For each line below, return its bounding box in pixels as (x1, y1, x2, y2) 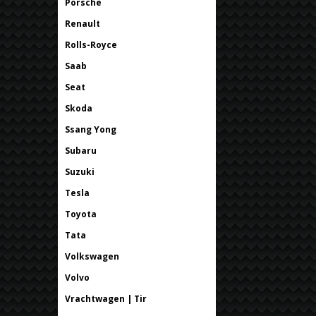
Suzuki (65, 165, 95, 178)
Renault (65, 17, 100, 30)
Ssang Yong (65, 123, 116, 135)
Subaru (65, 144, 97, 157)
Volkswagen (65, 250, 119, 262)
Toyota (65, 207, 97, 220)
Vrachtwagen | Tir (65, 292, 147, 305)
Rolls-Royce (65, 38, 117, 51)
